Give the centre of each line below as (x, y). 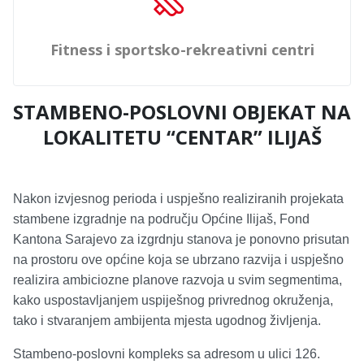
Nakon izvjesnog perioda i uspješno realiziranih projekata (178, 199)
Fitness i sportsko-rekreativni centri (182, 50)
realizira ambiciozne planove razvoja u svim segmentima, (178, 280)
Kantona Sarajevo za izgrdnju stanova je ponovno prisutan (181, 239)
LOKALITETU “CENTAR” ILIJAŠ (182, 137)
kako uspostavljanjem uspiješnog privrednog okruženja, (173, 300)
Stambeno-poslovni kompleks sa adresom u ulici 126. (167, 354)
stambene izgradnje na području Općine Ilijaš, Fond (161, 219)
